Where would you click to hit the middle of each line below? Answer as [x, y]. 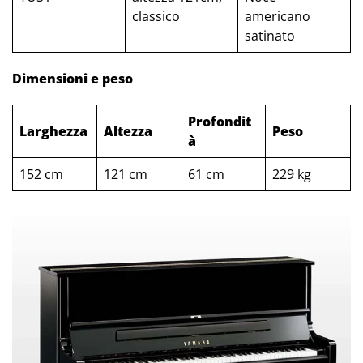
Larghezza [53, 132]
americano [278, 17]
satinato [270, 36]
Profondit [220, 122]
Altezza [128, 132]
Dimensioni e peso [73, 79]
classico [156, 17]
